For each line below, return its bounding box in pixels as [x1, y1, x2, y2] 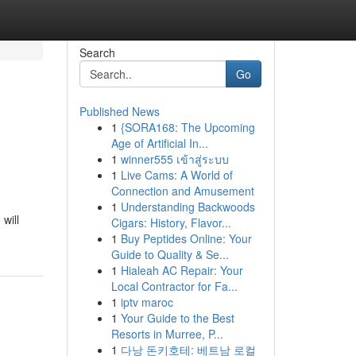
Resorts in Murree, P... [110, 326, 223, 342]
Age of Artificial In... [110, 135, 208, 151]
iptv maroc [120, 294, 173, 310]
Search [79, 44, 115, 60]
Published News [79, 103, 160, 119]
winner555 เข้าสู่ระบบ [120, 151, 229, 167]
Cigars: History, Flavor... [110, 215, 231, 230]
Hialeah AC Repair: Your [120, 262, 243, 278]
